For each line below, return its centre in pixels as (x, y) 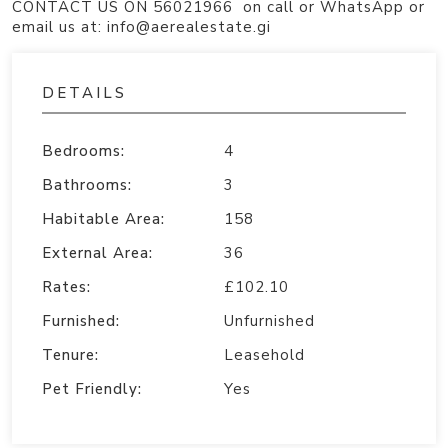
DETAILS (84, 92)
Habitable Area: (103, 218)
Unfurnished (269, 320)
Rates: (66, 286)
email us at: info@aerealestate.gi (141, 26)
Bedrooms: (83, 150)
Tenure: (70, 354)
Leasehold (264, 354)
